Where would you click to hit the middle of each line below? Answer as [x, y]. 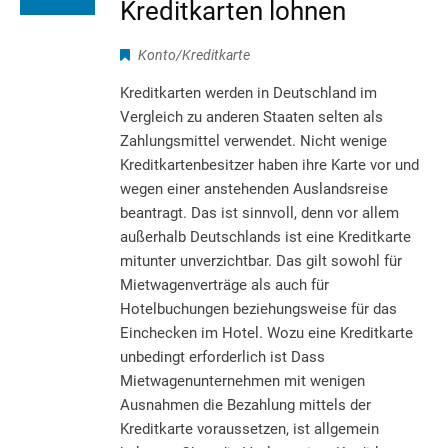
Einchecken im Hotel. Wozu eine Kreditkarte [266, 332]
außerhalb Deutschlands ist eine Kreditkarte [265, 236]
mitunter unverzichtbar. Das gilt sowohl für [261, 260]
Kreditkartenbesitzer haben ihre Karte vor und [269, 164]
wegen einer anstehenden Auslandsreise [254, 188]
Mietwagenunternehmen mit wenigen [242, 380]
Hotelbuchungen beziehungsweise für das [258, 308]
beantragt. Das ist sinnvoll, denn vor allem [259, 212]
